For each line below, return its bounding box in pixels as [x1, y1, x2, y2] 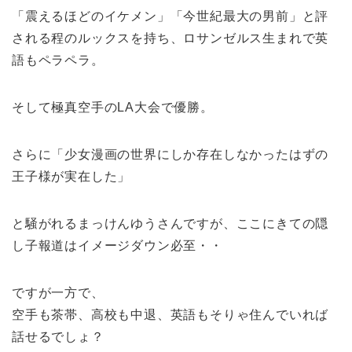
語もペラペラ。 [12, 53, 104, 67]
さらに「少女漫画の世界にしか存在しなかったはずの [12, 147, 329, 161]
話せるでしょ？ [12, 329, 104, 343]
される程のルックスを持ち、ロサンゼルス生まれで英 [12, 31, 329, 45]
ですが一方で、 [12, 285, 104, 299]
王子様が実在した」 [12, 169, 131, 183]
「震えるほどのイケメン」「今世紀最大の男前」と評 [12, 9, 329, 23]
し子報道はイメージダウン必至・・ [12, 238, 223, 252]
